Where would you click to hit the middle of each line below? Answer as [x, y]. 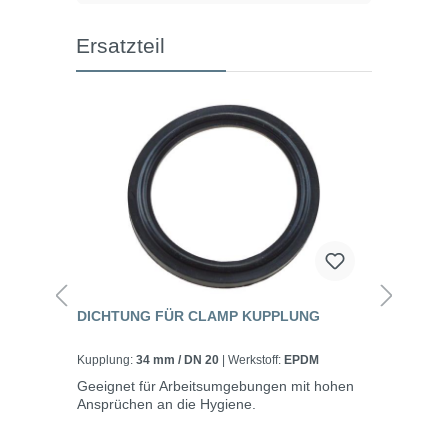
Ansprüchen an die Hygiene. [166, 403]
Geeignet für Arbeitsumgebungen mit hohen [215, 385]
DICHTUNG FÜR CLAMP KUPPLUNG [198, 315]
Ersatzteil [120, 45]
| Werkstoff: [256, 359]
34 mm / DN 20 [179, 359]
